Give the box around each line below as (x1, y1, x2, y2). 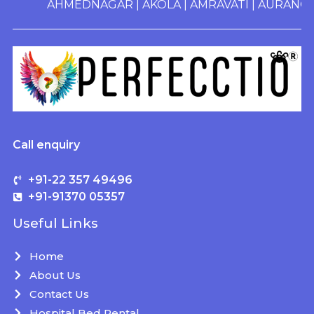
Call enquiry (12, 137, 80, 151)
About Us (29, 268, 81, 282)
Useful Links (12, 214, 98, 231)
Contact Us (29, 287, 89, 301)
